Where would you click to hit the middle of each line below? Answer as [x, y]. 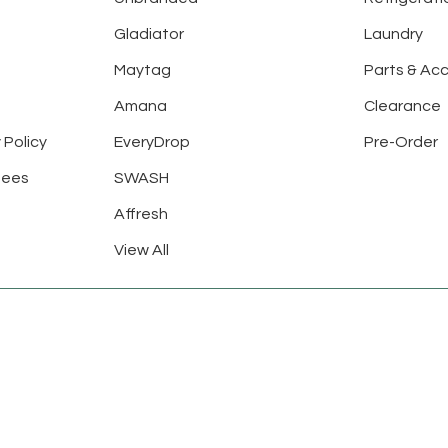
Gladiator [148, 34]
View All [141, 250]
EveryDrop [151, 142]
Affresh [140, 214]
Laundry [394, 34]
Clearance [403, 106]
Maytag [142, 70]
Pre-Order [401, 142]
